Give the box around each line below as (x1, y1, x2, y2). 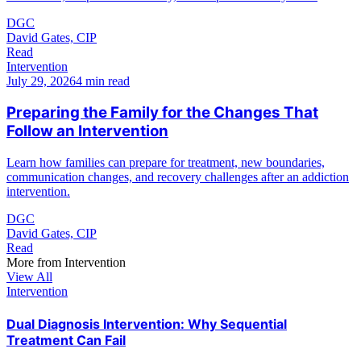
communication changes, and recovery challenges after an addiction (6, 170, 349, 184)
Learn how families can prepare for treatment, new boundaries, (6, 156, 325, 169)
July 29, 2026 (6, 73, 76, 88)
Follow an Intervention (6, 122, 168, 141)
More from (6, 255, 64, 269)
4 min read (76, 73, 130, 88)
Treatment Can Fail (6, 332, 126, 349)
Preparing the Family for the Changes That (6, 103, 318, 122)
